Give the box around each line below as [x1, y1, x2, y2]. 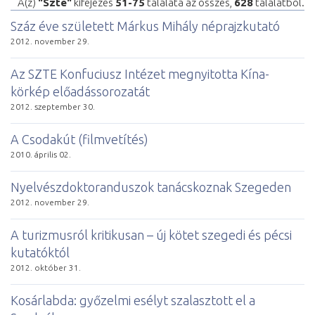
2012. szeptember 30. [11, 101, 95, 111]
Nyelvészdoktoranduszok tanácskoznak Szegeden [11, 179, 291, 194]
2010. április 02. [11, 149, 71, 159]
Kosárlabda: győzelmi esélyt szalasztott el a [11, 292, 255, 307]
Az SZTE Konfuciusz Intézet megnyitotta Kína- [11, 66, 269, 81]
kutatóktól [11, 245, 70, 259]
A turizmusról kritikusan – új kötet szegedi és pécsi [11, 227, 292, 242]
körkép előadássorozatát [11, 84, 150, 98]
